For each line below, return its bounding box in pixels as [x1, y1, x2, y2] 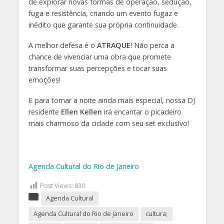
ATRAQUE [96, 40, 130, 50]
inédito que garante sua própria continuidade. [28, 19, 178, 29]
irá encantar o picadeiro [101, 106, 181, 116]
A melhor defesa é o [28, 40, 97, 50]
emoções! [28, 74, 60, 84]
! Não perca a [130, 40, 174, 50]
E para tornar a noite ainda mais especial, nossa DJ [28, 95, 195, 105]
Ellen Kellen [60, 106, 102, 116]
